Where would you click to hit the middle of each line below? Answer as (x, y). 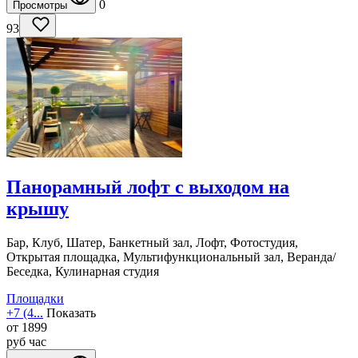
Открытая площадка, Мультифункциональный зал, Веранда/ (171, 257)
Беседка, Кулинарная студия (83, 272)
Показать (71, 313)
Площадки (35, 299)
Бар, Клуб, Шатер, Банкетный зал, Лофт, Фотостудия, (152, 243)
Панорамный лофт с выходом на (148, 187)
